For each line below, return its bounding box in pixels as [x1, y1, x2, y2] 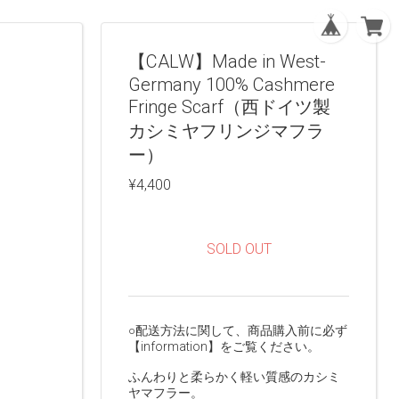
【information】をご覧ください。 [128, 339, 320, 354]
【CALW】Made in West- [128, 51, 326, 72]
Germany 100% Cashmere [128, 74, 335, 95]
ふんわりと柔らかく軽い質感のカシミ [128, 370, 340, 384]
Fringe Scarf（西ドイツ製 [128, 96, 330, 118]
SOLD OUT [206, 240, 272, 257]
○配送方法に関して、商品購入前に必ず [128, 323, 347, 338]
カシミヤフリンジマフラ [128, 120, 324, 142]
